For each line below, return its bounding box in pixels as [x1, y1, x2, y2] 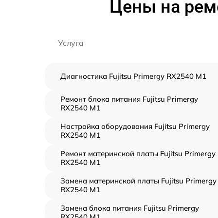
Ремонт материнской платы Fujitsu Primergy [60, 149, 216, 158]
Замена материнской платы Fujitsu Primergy [60, 176, 217, 185]
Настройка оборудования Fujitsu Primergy [60, 122, 210, 131]
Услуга [58, 38, 84, 48]
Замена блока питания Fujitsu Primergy [60, 203, 199, 213]
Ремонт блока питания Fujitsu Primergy [60, 94, 198, 104]
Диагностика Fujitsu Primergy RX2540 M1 [60, 72, 206, 81]
